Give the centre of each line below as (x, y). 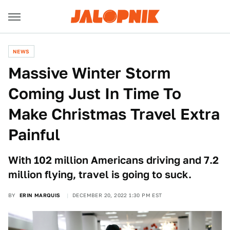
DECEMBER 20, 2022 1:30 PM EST (117, 195)
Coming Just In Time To (95, 93)
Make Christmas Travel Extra (114, 114)
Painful (34, 135)
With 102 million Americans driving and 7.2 (113, 160)
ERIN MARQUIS (40, 195)
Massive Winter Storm (89, 73)
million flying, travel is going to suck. (100, 175)
